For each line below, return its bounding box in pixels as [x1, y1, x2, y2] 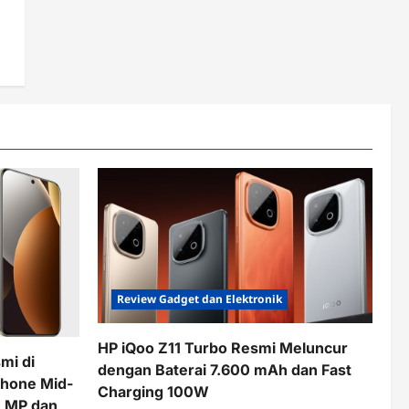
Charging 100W [98, 382, 209, 401]
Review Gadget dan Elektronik [117, 290, 282, 307]
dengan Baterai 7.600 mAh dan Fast [98, 360, 351, 379]
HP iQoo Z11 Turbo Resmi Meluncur [98, 338, 348, 357]
